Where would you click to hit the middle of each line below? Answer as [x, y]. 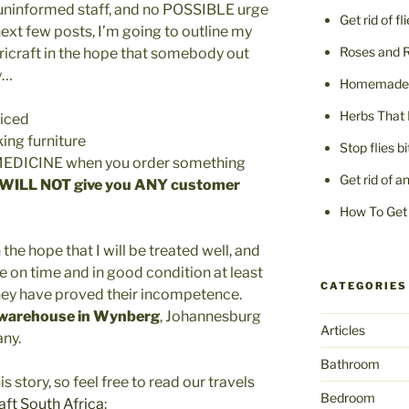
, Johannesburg [210, 317]
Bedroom [347, 398]
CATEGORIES [363, 286]
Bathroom [350, 364]
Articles [342, 330]
